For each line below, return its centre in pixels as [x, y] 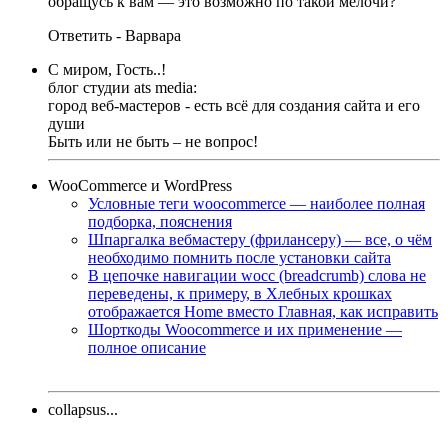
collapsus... [83, 409]
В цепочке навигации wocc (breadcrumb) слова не [257, 275]
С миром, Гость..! [107, 69]
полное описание [147, 347]
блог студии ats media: [122, 87]
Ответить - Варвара [114, 35]
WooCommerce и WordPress [140, 185]
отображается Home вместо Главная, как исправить [263, 311]
